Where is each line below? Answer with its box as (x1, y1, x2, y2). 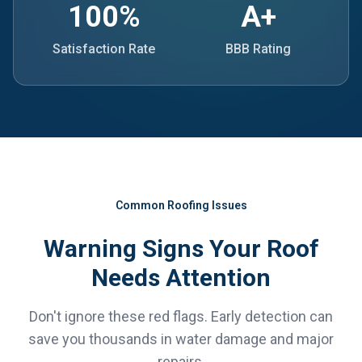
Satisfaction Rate (53, 41, 155, 57)
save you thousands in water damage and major (28, 330, 334, 347)
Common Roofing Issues (115, 199, 247, 212)
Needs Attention (91, 263, 271, 292)
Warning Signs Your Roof (43, 234, 319, 263)
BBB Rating (225, 41, 291, 57)
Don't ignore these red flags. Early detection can (29, 308, 333, 325)
